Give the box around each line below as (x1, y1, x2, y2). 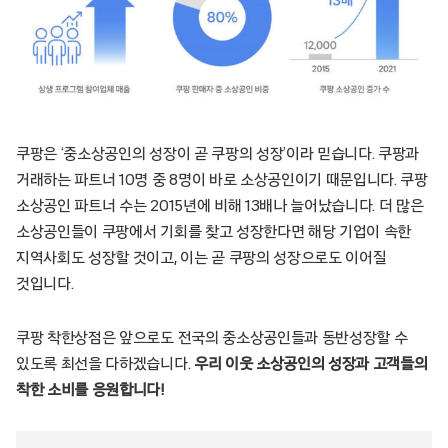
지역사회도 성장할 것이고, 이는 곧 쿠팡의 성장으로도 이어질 (16, 250, 387, 267)
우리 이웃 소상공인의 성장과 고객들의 (193, 356, 428, 373)
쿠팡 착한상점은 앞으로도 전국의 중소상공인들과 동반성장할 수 (16, 330, 408, 347)
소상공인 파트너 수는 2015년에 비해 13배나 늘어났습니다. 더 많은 (16, 198, 424, 215)
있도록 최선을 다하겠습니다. (16, 356, 194, 373)
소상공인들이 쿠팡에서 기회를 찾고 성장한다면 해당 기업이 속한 (16, 224, 412, 241)
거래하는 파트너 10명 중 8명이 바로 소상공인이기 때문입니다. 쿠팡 (16, 172, 428, 189)
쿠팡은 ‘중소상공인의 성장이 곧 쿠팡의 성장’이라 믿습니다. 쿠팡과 (16, 146, 420, 163)
